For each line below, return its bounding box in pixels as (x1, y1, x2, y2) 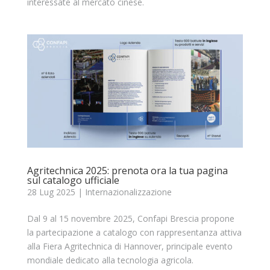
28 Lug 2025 (27, 186, 75, 198)
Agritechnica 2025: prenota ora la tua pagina (27, 164, 228, 178)
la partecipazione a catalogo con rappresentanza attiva (27, 227, 242, 239)
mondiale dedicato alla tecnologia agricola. (27, 254, 193, 266)
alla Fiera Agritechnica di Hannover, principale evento (27, 240, 233, 253)
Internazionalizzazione (84, 186, 172, 198)
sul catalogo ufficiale (27, 174, 119, 187)
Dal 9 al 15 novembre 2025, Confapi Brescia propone (27, 213, 234, 225)
